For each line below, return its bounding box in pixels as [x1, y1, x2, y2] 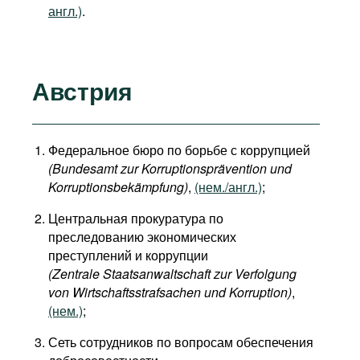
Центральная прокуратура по [48, 209, 223, 227]
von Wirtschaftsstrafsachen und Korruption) [48, 283, 292, 301]
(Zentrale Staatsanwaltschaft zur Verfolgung [48, 264, 297, 283]
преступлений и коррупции [48, 246, 208, 264]
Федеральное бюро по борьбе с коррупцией [48, 141, 310, 159]
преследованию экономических [48, 227, 236, 246]
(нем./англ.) [194, 178, 262, 196]
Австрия [32, 73, 133, 108]
